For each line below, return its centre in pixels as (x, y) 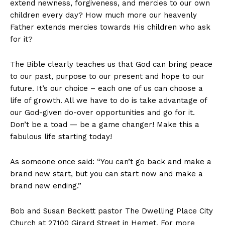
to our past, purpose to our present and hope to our (107, 77)
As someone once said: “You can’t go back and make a (111, 162)
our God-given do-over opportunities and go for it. (102, 113)
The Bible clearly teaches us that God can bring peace (111, 65)
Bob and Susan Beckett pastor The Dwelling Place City (111, 211)
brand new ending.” (46, 186)
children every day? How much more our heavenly (103, 15)
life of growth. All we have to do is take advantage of (108, 101)
